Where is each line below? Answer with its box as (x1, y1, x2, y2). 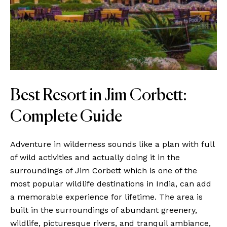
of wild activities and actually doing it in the (10, 153, 180, 162)
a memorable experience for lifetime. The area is (10, 192, 203, 202)
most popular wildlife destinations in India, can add (10, 179, 211, 188)
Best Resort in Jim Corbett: (10, 88, 187, 104)
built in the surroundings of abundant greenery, (10, 205, 197, 215)
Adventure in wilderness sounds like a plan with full (10, 139, 214, 149)
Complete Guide (10, 109, 122, 125)
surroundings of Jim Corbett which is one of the (10, 166, 197, 175)
